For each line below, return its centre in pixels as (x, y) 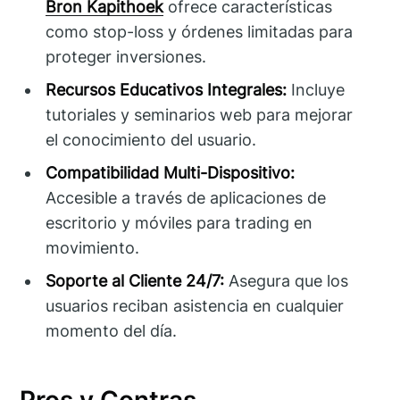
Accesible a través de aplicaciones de (186, 197)
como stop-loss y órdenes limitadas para (200, 31)
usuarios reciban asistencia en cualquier (195, 305)
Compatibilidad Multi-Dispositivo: (171, 172)
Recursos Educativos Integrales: (167, 89)
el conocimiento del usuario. (151, 139)
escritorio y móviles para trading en (179, 222)
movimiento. (93, 247)
